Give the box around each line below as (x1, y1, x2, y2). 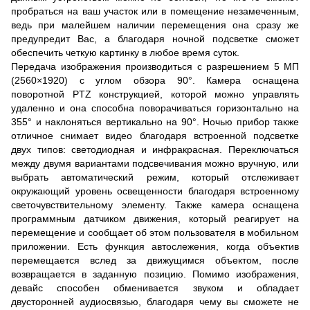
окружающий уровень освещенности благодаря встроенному (11, 185, 299, 197)
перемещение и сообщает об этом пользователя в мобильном (11, 227, 299, 239)
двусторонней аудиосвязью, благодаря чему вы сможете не (11, 296, 299, 308)
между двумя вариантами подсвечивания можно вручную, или (11, 158, 299, 170)
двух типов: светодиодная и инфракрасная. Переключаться (11, 144, 299, 156)
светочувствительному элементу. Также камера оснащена (11, 199, 299, 211)
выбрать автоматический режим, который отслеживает (11, 172, 299, 183)
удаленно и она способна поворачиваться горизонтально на (11, 102, 299, 114)
